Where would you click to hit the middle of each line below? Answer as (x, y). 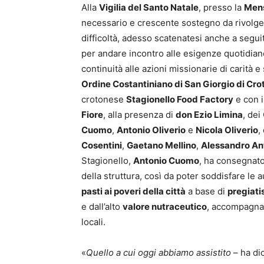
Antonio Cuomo (166, 161)
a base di (207, 192)
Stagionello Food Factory (180, 100)
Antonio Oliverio (151, 130)
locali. (93, 222)
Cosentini (102, 146)
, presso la (221, 8)
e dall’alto (102, 207)
